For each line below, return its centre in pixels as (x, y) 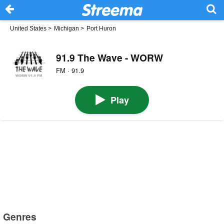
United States (28, 28)
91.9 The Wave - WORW (109, 57)
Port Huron (101, 28)
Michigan (66, 28)
